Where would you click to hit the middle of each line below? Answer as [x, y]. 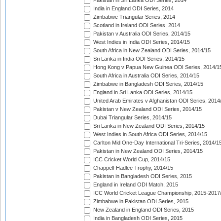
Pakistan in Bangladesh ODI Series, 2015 [142, 176]
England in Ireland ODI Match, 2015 [135, 185]
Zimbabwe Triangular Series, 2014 [133, 17]
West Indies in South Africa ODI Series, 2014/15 [149, 134]
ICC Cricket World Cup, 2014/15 [131, 160]
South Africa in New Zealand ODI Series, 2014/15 [151, 51]
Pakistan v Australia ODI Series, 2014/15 [141, 34]
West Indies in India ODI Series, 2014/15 [141, 42]
